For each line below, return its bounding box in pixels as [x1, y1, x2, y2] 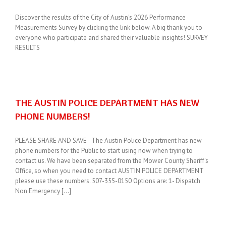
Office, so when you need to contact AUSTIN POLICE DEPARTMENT [15, 166, 203, 175]
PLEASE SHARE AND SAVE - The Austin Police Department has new [15, 136, 202, 145]
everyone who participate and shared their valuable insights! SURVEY [15, 33, 208, 42]
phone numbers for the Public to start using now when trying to [15, 146, 193, 155]
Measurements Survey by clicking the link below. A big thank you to [15, 23, 202, 32]
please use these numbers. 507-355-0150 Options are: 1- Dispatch [15, 177, 200, 185]
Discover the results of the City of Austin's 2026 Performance [15, 13, 186, 22]
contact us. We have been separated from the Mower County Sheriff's [15, 156, 208, 165]
